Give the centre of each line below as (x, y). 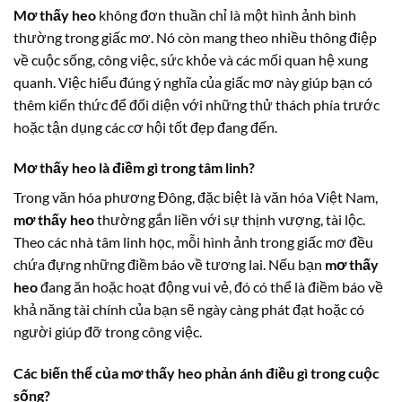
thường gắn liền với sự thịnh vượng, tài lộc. (230, 220)
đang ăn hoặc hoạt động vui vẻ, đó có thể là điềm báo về (210, 287)
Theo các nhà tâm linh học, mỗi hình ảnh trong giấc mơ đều (193, 242)
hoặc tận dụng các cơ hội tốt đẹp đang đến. (145, 127)
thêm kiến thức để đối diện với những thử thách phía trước (197, 104)
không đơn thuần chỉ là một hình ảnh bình (226, 14)
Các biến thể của (67, 373)
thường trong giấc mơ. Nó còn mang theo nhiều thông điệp (195, 37)
